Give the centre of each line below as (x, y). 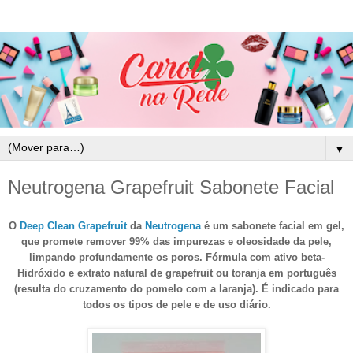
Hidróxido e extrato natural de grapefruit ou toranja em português (176, 273)
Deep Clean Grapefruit (73, 225)
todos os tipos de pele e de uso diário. (176, 304)
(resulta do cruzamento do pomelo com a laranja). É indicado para (176, 288)
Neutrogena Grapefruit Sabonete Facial (171, 188)
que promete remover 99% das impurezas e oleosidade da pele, (176, 241)
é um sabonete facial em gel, (273, 225)
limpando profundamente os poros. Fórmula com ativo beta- (176, 257)
